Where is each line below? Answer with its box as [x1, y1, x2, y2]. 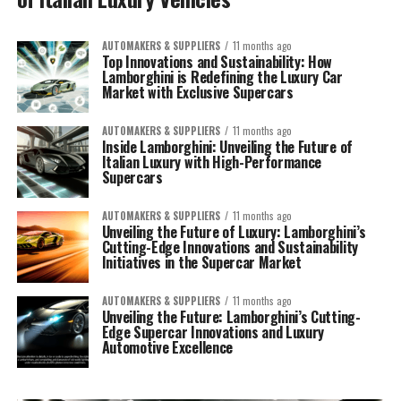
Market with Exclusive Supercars [101, 81, 294, 104]
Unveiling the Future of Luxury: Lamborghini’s [101, 221, 366, 243]
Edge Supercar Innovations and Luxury [101, 321, 325, 344]
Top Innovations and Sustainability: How [101, 51, 333, 73]
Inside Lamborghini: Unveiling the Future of [101, 136, 353, 158]
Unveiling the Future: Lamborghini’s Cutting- [101, 306, 361, 328]
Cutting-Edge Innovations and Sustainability [101, 236, 358, 259]
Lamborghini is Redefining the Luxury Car [101, 66, 343, 89]
